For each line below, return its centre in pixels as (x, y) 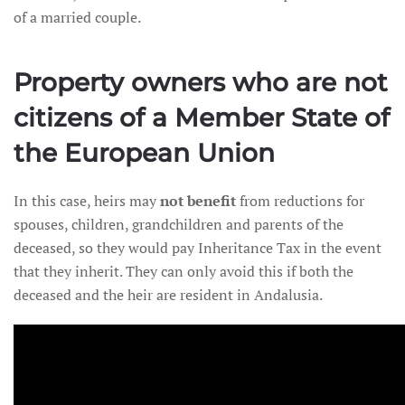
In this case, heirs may (87, 201)
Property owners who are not (201, 82)
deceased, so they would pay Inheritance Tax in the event (198, 248)
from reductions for (302, 201)
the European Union (144, 153)
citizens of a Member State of (202, 118)
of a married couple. (77, 17)
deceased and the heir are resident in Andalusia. (168, 295)
